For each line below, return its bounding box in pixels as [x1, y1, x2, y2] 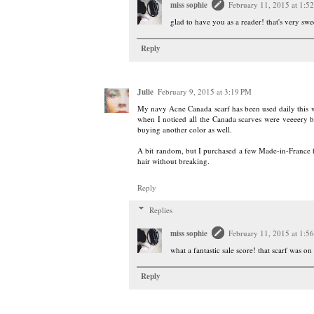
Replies [149, 204, 172, 215]
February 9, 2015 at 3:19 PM [158, 86, 252, 97]
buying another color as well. [137, 123, 232, 135]
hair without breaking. [137, 155, 210, 166]
